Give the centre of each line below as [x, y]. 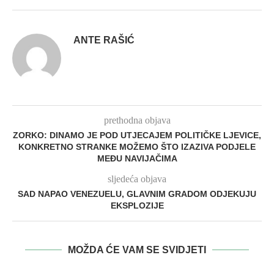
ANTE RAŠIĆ [104, 40]
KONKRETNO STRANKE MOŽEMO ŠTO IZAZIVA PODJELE [137, 147]
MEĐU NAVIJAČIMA [137, 159]
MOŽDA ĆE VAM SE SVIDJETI [137, 250]
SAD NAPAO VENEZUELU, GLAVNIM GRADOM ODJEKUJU [137, 194]
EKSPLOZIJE [137, 206]
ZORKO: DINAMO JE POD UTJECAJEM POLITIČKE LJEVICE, [137, 135]
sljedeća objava [137, 179]
